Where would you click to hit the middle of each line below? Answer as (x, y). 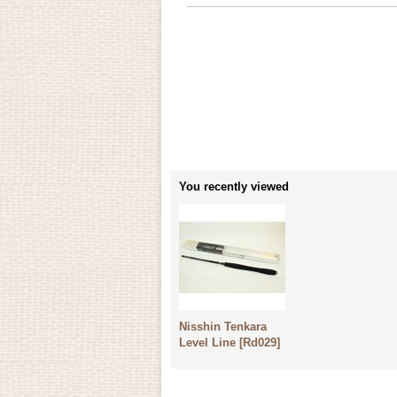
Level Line (207, 343)
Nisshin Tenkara (223, 327)
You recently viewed (234, 187)
